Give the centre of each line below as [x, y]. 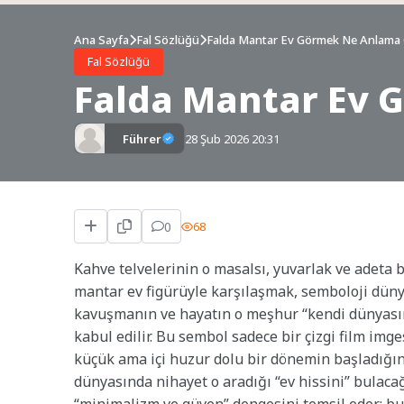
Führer [142, 138]
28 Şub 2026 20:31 [232, 138]
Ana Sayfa [101, 40]
